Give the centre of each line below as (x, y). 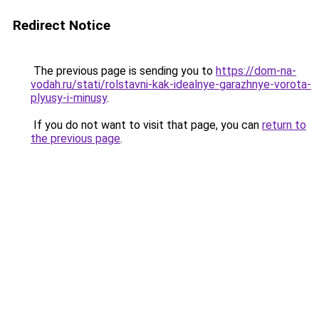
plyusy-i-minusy (69, 98)
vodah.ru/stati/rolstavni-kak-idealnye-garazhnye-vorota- (171, 84)
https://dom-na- (256, 71)
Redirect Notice (62, 25)
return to (284, 125)
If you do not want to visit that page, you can (146, 125)
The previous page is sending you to (123, 71)
